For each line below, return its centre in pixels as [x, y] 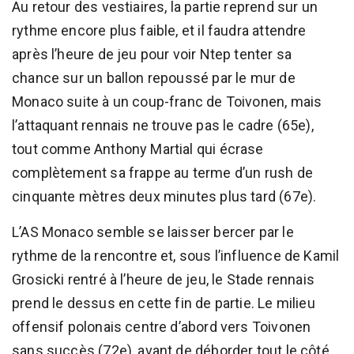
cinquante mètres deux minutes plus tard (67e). [164, 196]
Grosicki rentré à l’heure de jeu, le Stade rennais [163, 279]
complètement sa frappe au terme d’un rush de [162, 172]
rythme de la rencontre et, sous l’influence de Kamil [176, 255]
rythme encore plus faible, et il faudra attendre [159, 30]
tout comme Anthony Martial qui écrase [138, 149]
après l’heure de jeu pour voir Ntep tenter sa [152, 54]
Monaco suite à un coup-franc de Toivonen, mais [167, 101]
